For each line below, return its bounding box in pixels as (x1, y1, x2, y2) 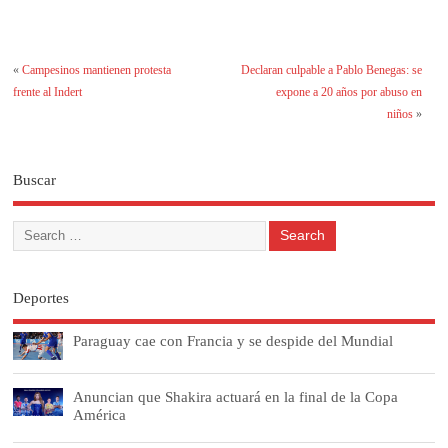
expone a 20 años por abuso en (275, 84, 422, 99)
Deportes (13, 290, 70, 307)
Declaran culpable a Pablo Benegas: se (240, 62, 422, 77)
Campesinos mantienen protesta (22, 62, 172, 77)
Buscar (13, 172, 57, 189)
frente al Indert (13, 84, 83, 99)
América (73, 405, 127, 423)
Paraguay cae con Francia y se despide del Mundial (73, 331, 394, 349)
